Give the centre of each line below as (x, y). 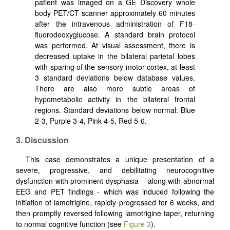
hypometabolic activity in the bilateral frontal (115, 99)
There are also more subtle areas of (115, 89)
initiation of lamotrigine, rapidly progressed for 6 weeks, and (115, 202)
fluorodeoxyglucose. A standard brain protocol (115, 35)
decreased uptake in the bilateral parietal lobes (115, 56)
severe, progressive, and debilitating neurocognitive (115, 170)
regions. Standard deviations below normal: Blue (115, 110)
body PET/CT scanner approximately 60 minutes (115, 13)
